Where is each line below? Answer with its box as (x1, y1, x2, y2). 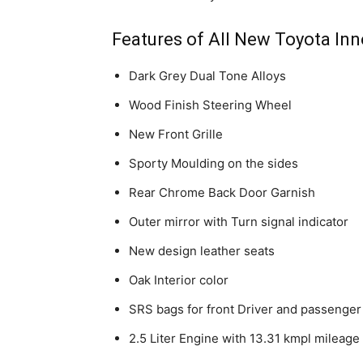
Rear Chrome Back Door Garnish (129, 184, 315, 200)
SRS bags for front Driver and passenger (129, 301, 361, 317)
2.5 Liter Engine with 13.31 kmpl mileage (129, 330, 360, 346)
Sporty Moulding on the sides (129, 155, 298, 171)
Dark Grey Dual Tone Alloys (129, 67, 286, 83)
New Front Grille (129, 126, 223, 142)
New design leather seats (129, 242, 275, 258)
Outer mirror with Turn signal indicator (129, 213, 348, 229)
